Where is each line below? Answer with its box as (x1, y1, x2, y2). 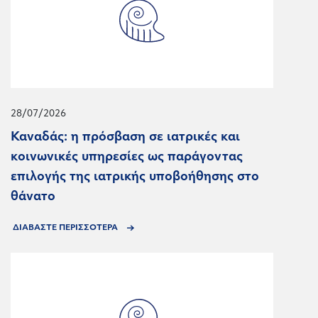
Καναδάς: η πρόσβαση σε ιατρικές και (11, 131, 240, 143)
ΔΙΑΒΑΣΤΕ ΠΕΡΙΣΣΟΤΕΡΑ (13, 224, 120, 232)
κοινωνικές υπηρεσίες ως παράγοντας (11, 150, 243, 163)
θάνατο (11, 190, 55, 203)
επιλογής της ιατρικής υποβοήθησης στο (11, 170, 259, 183)
